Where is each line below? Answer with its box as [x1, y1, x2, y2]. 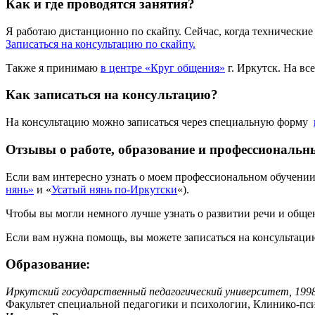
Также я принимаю [6, 61, 101, 74]
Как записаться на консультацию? [6, 87, 218, 103]
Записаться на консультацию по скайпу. [6, 37, 195, 50]
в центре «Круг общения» [101, 61, 225, 74]
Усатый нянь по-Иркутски [51, 183, 177, 195]
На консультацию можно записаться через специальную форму [6, 116, 314, 129]
